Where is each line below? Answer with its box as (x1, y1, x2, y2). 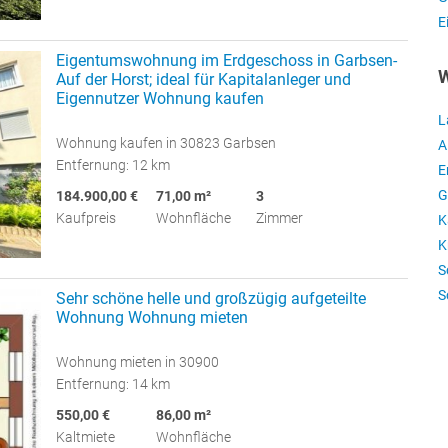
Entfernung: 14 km (56, 376, 170, 393)
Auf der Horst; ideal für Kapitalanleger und (56, 70, 351, 90)
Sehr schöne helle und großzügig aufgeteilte (56, 289, 366, 309)
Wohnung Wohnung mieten (56, 308, 248, 328)
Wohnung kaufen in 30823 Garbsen (56, 135, 276, 152)
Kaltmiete (56, 429, 115, 446)
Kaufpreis (56, 210, 116, 227)
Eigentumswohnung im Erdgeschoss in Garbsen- (56, 51, 397, 71)
